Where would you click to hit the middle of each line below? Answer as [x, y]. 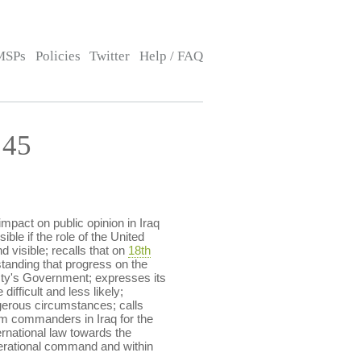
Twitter [110, 56]
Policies [58, 56]
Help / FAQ [171, 56]
